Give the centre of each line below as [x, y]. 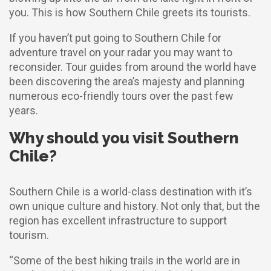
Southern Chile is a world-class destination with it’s [131, 191]
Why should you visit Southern [124, 138]
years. [24, 110]
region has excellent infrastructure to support [118, 220]
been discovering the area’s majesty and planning [127, 81]
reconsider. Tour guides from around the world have [133, 67]
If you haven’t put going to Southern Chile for [115, 38]
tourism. [29, 235]
